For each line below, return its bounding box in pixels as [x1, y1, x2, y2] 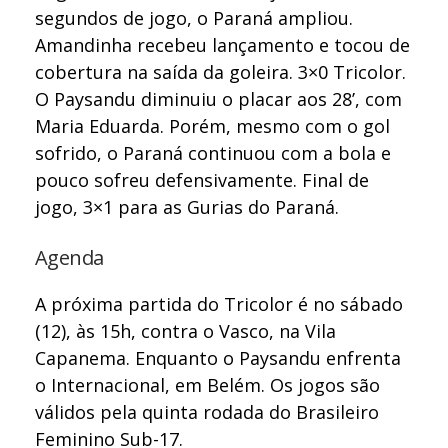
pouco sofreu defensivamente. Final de [35, 167, 370, 192]
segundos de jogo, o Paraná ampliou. [35, 5, 354, 30]
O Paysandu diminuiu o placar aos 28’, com [35, 86, 403, 111]
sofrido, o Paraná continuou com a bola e [35, 140, 392, 165]
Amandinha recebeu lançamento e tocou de [35, 32, 411, 57]
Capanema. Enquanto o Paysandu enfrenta [35, 346, 402, 371]
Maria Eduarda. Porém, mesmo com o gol [35, 113, 391, 138]
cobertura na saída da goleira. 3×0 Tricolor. [35, 59, 407, 84]
